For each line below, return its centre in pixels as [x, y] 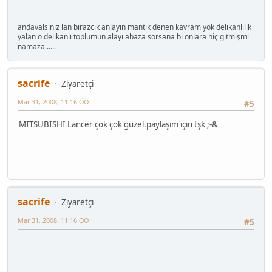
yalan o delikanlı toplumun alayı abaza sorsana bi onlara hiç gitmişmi [133, 36]
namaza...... [37, 46]
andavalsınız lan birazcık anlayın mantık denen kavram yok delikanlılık [134, 27]
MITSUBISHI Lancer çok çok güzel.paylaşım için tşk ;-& [118, 125]
